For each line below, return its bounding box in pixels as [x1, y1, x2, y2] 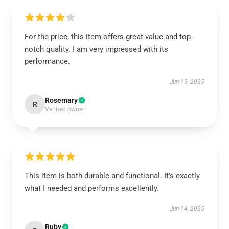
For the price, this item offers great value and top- [25, 32, 193, 41]
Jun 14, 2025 [170, 205, 204, 212]
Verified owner [45, 106, 84, 113]
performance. [25, 57, 70, 66]
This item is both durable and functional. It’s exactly [25, 171, 200, 180]
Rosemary [45, 96, 78, 104]
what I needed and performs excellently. [25, 184, 159, 193]
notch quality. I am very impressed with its [25, 44, 168, 54]
